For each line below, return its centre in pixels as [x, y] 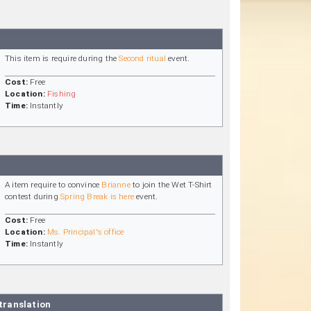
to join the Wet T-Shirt [171, 185]
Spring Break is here [97, 197]
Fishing [62, 93]
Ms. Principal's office [86, 232]
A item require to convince [53, 185]
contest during [33, 197]
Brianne [116, 185]
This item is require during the [62, 58]
